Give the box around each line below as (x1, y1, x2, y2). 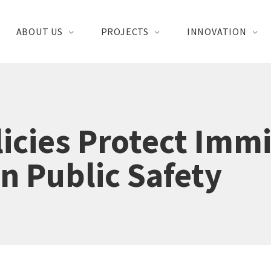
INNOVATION (186, 25, 247, 38)
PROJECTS (100, 25, 149, 38)
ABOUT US (16, 25, 64, 38)
